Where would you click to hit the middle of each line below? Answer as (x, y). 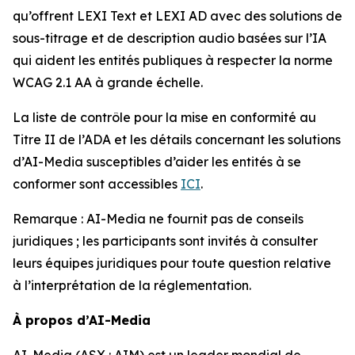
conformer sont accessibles (97, 183)
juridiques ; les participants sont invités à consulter (165, 240)
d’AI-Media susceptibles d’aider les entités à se (157, 161)
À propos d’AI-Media (82, 320)
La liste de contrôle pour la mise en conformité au (164, 117)
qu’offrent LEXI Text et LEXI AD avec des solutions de (177, 15)
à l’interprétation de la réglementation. (132, 285)
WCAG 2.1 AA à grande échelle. (108, 82)
